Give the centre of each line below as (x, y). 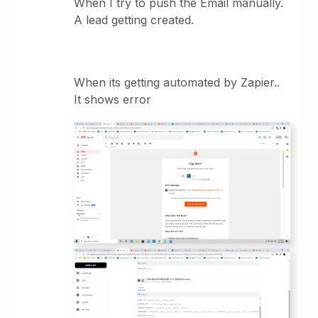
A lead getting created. (134, 20)
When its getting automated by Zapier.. (177, 82)
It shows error (113, 99)
